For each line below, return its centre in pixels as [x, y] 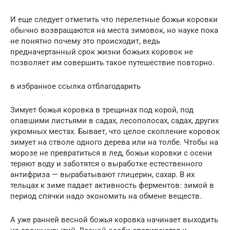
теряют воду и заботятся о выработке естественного [107, 164]
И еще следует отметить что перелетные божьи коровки [114, 20]
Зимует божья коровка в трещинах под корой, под [102, 110]
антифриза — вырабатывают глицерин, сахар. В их [102, 175]
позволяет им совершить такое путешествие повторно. [112, 63]
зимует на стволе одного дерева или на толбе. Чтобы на [114, 142]
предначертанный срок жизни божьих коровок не [102, 52]
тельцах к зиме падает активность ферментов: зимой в [112, 186]
